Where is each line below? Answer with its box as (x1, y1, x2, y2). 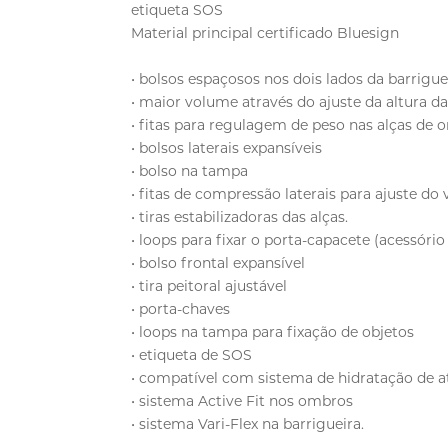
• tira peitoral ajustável (131, 276, 288, 295)
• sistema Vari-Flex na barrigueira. (131, 414, 365, 433)
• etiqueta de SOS (131, 345, 253, 364)
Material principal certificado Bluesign (131, 23, 400, 42)
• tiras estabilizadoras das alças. (131, 207, 349, 226)
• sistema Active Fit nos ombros (131, 391, 354, 410)
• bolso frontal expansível (131, 253, 306, 272)
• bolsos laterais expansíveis (131, 138, 323, 157)
